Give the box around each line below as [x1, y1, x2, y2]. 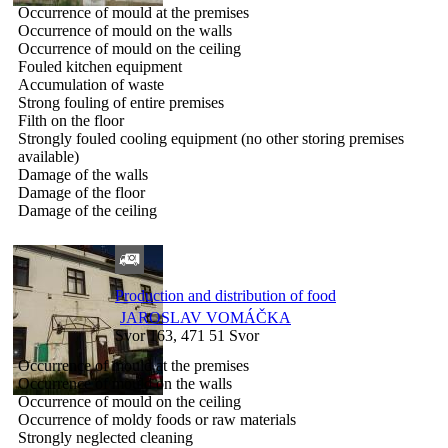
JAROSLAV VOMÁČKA [120, 308, 291, 326]
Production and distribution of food [115, 286, 336, 304]
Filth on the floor [18, 111, 124, 129]
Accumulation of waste [18, 75, 164, 93]
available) [18, 147, 79, 165]
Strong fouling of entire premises [18, 93, 224, 111]
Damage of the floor [18, 183, 145, 201]
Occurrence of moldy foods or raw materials [18, 410, 296, 428]
